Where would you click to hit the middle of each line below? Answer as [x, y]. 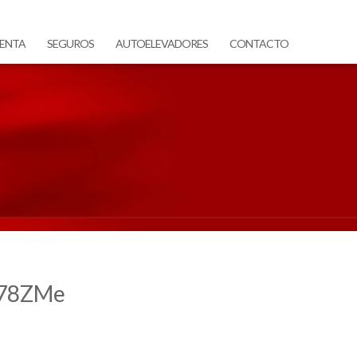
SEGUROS [71, 43]
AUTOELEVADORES [162, 43]
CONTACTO [259, 43]
